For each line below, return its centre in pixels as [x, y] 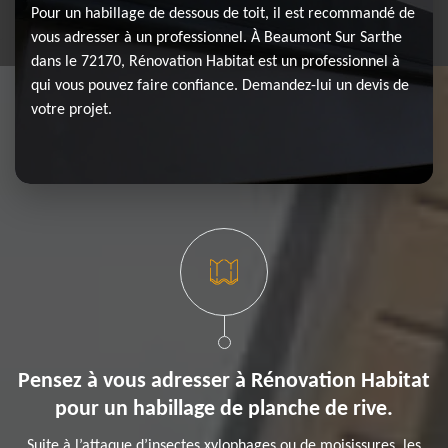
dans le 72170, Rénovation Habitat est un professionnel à [215, 62]
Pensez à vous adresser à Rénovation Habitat [224, 381]
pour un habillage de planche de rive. [224, 409]
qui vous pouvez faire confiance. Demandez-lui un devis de [220, 86]
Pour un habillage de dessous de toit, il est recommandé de [223, 14]
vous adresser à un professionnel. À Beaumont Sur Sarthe [216, 38]
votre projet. [71, 110]
